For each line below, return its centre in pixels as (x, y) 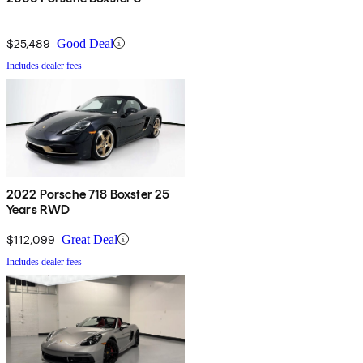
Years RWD (38, 209)
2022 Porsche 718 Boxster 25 (88, 194)
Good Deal (85, 43)
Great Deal (90, 239)
